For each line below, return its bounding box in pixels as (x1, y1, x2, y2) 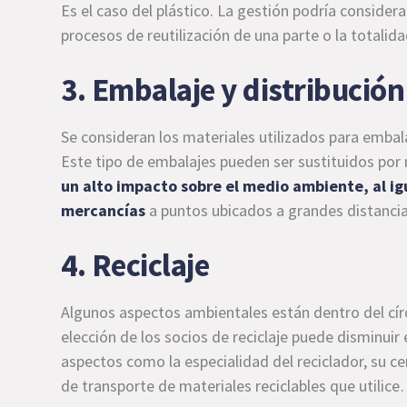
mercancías (61, 199, 146, 221)
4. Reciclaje (61, 244, 210, 285)
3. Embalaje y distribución (61, 69, 405, 110)
